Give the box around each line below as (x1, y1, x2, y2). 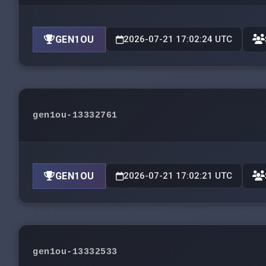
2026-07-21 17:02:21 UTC (123, 170, 232, 181)
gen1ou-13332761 (33, 110, 118, 121)
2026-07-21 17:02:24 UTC (123, 34, 232, 45)
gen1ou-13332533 (33, 246, 118, 257)
